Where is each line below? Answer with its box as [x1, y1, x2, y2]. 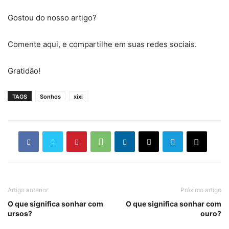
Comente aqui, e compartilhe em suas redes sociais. [8, 39, 197, 50]
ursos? [8, 209, 32, 218]
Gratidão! [8, 66, 40, 76]
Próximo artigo [180, 186, 221, 194]
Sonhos [40, 93, 61, 101]
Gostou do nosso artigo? [8, 13, 97, 23]
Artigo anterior [8, 186, 48, 194]
